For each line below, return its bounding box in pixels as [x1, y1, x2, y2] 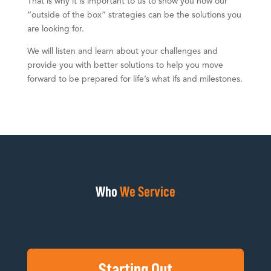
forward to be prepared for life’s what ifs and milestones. [27, 74, 243, 83]
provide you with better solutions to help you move [27, 60, 223, 70]
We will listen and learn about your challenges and [27, 47, 218, 56]
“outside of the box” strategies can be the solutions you [27, 10, 241, 19]
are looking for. [27, 24, 84, 33]
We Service [117, 184, 175, 199]
